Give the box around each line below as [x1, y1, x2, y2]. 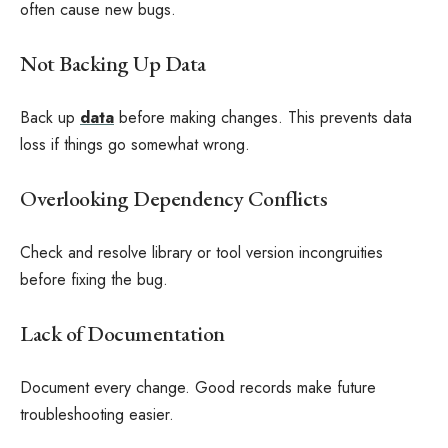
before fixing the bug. [20, 268, 168, 291]
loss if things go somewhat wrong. [20, 133, 250, 156]
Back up [20, 106, 80, 129]
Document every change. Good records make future [20, 376, 376, 399]
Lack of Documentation [20, 318, 225, 348]
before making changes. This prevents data [114, 106, 412, 129]
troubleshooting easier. [20, 403, 174, 426]
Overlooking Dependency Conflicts [20, 183, 327, 213]
